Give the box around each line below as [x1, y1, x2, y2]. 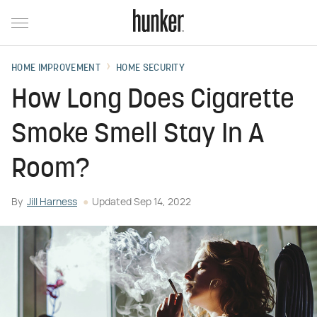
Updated [92, 197, 134, 207]
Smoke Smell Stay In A [11, 122, 264, 149]
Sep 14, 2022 [134, 197, 191, 207]
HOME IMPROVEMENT [11, 63, 100, 74]
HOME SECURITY [116, 63, 185, 74]
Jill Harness [27, 197, 77, 207]
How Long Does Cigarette [11, 87, 294, 115]
